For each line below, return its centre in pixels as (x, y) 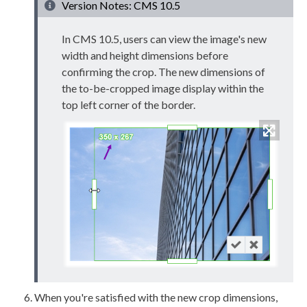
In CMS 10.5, (93, 39)
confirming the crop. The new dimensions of (163, 72)
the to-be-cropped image (121, 88)
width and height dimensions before (145, 56)
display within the (222, 88)
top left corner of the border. (128, 105)
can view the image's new (207, 39)
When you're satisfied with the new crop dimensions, (156, 297)
